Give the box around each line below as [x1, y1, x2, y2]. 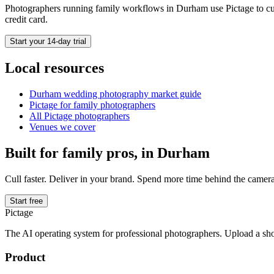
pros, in [103, 145, 157, 161]
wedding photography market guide [61, 89, 201, 100]
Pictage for [29, 100, 73, 111]
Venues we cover [29, 122, 95, 133]
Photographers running [5, 3, 95, 14]
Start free [10, 196, 43, 206]
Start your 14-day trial [10, 37, 86, 46]
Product [5, 250, 45, 264]
